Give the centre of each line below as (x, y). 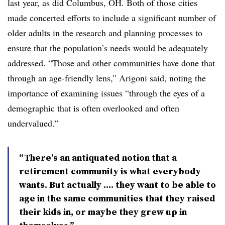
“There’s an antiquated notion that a (98, 157)
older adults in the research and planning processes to (105, 33)
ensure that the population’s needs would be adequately (108, 48)
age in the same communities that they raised (117, 198)
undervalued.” (33, 123)
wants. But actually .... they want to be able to (118, 185)
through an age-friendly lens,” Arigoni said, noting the (107, 78)
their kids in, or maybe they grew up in (103, 212)
